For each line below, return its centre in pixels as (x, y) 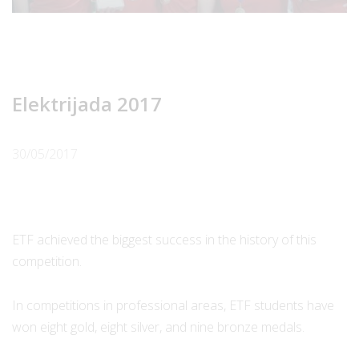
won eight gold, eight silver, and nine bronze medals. (158, 327)
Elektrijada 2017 (87, 104)
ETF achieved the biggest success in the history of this (164, 240)
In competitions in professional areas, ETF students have (173, 305)
